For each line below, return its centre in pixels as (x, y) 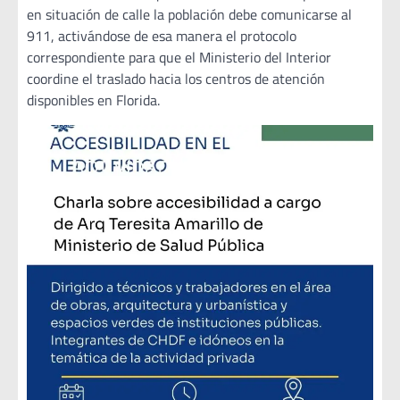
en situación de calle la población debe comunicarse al (189, 14)
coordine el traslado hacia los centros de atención (176, 78)
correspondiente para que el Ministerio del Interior (179, 57)
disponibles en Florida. (93, 100)
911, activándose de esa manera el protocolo (162, 35)
